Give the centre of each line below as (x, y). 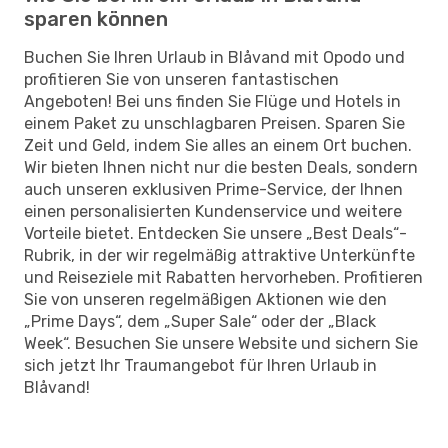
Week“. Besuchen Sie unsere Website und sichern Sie (221, 343)
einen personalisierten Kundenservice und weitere (213, 211)
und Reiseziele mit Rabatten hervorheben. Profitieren (223, 277)
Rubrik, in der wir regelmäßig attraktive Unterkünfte (219, 255)
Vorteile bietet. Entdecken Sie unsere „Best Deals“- (215, 233)
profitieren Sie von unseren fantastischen (181, 79)
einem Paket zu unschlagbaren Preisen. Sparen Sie (214, 123)
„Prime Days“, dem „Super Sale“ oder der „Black (200, 321)
